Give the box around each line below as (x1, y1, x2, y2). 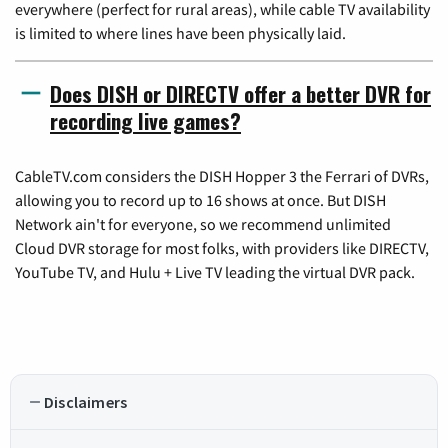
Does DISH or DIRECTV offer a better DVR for (50, 78, 431, 110)
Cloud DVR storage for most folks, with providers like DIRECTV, (15, 238, 429, 259)
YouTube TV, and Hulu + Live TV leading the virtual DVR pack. (15, 262, 415, 283)
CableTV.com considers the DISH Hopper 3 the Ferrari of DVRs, (15, 166, 429, 187)
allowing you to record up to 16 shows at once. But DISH (15, 190, 386, 211)
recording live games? (50, 105, 241, 137)
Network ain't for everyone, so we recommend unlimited (15, 214, 391, 235)
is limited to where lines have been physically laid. (15, 23, 346, 44)
